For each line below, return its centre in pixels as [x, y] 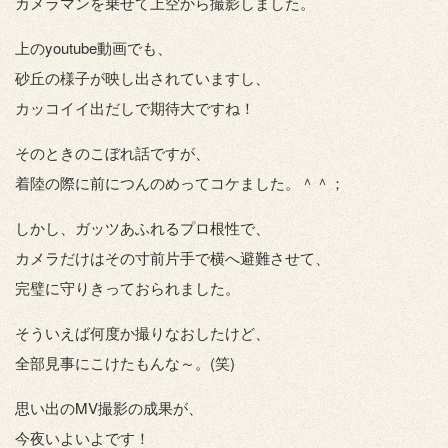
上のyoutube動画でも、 [93, 47]
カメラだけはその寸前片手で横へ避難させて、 [172, 257]
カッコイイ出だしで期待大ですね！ [135, 107]
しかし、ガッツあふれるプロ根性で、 [142, 227]
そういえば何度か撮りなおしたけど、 [142, 332]
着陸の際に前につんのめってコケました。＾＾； [180, 182]
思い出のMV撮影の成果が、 [109, 407]
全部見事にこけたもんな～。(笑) [125, 362]
